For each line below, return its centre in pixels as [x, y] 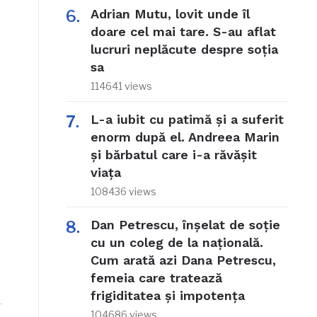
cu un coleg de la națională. [177, 243]
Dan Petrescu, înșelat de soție [185, 225]
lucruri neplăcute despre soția [184, 50]
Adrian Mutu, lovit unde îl [170, 14]
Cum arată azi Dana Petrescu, [183, 260]
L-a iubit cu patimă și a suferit [187, 120]
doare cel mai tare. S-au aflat [183, 32]
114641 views [121, 86]
